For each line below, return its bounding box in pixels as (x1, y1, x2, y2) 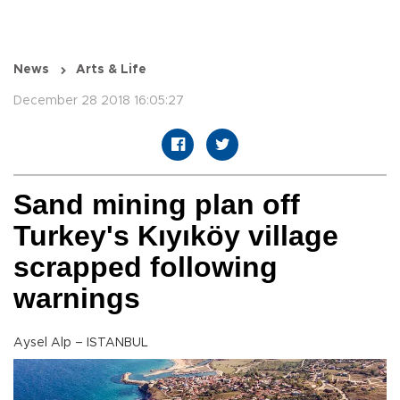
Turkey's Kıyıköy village (13, 220, 338, 253)
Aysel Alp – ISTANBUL (13, 337, 148, 350)
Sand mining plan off (13, 188, 300, 221)
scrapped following (13, 251, 278, 284)
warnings (13, 282, 140, 315)
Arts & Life (76, 63, 146, 77)
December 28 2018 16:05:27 (13, 95, 184, 108)
